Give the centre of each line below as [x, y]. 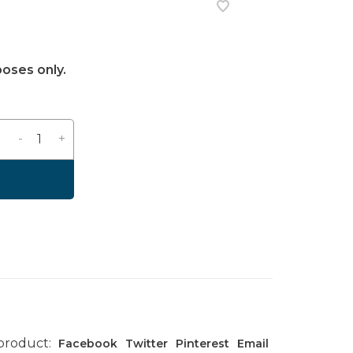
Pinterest [203, 344]
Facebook [88, 344]
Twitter [147, 344]
